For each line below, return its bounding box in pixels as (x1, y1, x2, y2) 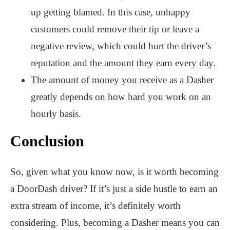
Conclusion (10, 132, 84, 149)
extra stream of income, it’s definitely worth (10, 200, 181, 211)
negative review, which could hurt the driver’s (31, 40, 211, 51)
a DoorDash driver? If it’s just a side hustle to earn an (10, 183, 218, 194)
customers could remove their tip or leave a (31, 23, 199, 34)
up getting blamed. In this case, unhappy (31, 6, 190, 17)
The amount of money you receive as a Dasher (31, 74, 214, 85)
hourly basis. (31, 108, 81, 119)
